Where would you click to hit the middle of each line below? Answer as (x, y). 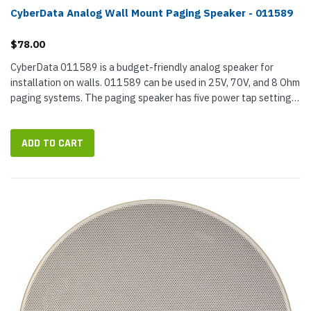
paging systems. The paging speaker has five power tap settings (153, 98)
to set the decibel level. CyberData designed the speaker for (144, 113)
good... (25, 128)
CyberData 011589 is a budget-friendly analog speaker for (142, 67)
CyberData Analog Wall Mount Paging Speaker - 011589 (152, 13)
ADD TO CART (52, 143)
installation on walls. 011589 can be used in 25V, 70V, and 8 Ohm (155, 82)
